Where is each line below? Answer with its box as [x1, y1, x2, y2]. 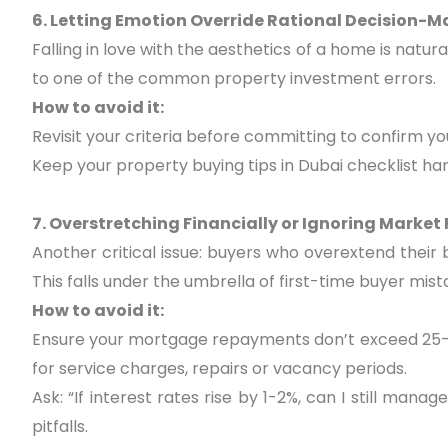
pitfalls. [32, 415, 88, 439]
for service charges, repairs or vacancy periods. [32, 357, 407, 381]
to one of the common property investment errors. [32, 67, 436, 91]
